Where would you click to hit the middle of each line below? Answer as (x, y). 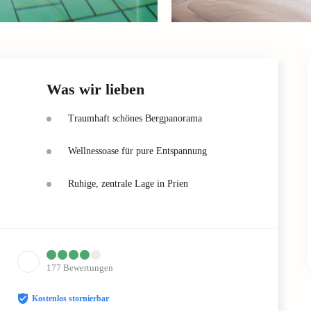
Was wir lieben (95, 89)
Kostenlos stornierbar (70, 298)
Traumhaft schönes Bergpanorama (135, 118)
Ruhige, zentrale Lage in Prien (128, 183)
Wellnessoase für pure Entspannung (137, 151)
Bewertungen (88, 267)
